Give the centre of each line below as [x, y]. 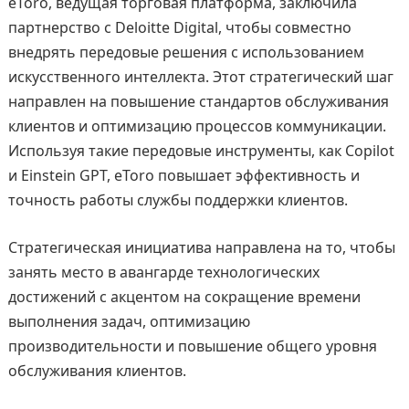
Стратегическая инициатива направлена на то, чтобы [201, 248]
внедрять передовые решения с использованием [186, 52]
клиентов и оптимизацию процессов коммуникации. [197, 126]
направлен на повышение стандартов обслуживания [198, 102]
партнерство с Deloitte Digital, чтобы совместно [179, 28]
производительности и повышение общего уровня [192, 346]
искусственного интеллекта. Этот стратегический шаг [200, 77]
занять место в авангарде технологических [163, 273]
